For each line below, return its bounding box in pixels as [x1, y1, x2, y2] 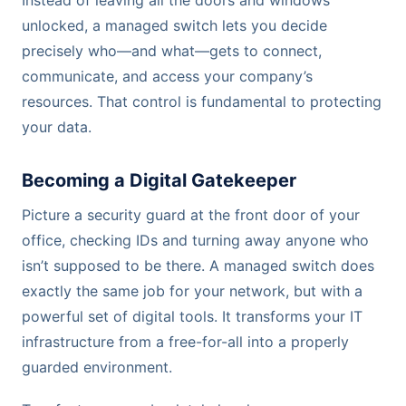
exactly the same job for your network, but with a [22, 281, 362, 300]
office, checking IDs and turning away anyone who [22, 230, 369, 249]
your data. [22, 117, 92, 136]
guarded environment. [22, 357, 172, 376]
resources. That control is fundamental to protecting [22, 92, 382, 111]
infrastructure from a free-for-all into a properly [22, 332, 349, 351]
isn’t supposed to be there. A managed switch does [22, 256, 374, 275]
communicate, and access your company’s [22, 66, 313, 85]
